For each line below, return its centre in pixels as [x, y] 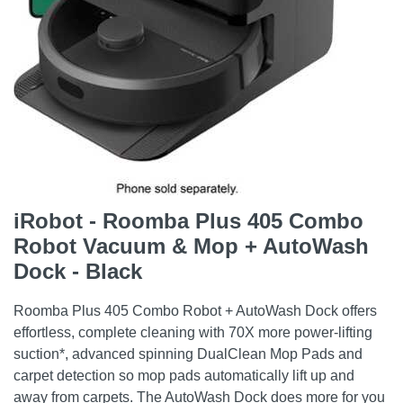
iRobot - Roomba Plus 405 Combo [188, 221]
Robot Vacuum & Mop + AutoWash [191, 246]
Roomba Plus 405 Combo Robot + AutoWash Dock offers [195, 311]
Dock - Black [78, 271]
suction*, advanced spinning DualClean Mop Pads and [188, 354]
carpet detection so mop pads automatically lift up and [184, 376]
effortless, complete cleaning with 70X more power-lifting [193, 332]
